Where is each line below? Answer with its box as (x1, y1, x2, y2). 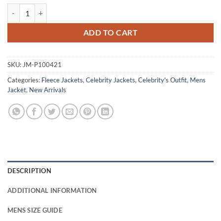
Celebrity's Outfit (138, 75, 187, 84)
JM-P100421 (23, 60, 62, 69)
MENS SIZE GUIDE (7, 206, 62, 214)
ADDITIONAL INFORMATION (7, 186, 97, 194)
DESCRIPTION (7, 166, 51, 175)
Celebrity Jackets (86, 75, 135, 84)
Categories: (7, 75, 41, 84)
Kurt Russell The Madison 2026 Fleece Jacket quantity (7, 4, 172, 13)
